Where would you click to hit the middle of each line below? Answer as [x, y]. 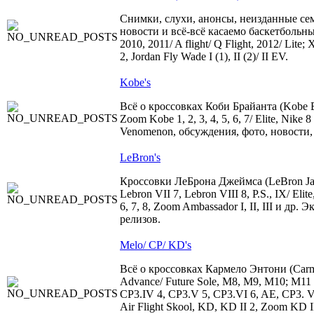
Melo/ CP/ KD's [156, 245]
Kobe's [135, 82]
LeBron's [140, 157]
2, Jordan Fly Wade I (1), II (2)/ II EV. [204, 56]
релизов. [140, 219]
